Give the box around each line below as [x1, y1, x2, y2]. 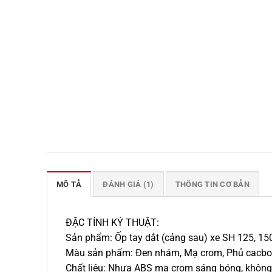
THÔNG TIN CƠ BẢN [175, 180, 250, 189]
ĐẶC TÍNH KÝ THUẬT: [66, 217, 159, 229]
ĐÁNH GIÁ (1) [103, 180, 154, 189]
